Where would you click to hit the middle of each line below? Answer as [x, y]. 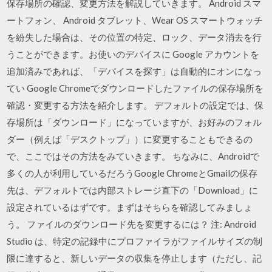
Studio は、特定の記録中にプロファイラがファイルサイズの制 [135, 241]
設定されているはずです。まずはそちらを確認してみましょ [130, 207]
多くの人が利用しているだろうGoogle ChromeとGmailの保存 [132, 173]
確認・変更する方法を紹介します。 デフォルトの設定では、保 [135, 105]
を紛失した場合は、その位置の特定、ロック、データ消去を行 [134, 37]
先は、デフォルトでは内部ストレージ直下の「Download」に [133, 190]
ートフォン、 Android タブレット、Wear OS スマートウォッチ [135, 20]
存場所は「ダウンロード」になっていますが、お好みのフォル [134, 122]
